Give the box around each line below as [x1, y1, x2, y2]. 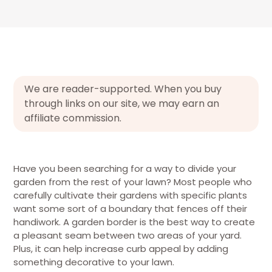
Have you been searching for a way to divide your [13, 162, 236, 175]
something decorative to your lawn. [13, 256, 174, 268]
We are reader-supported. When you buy [24, 82, 222, 96]
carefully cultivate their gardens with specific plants [13, 189, 247, 202]
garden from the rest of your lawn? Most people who [13, 175, 252, 188]
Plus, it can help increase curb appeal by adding [13, 242, 228, 255]
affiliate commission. [24, 111, 121, 125]
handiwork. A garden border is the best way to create [13, 216, 255, 228]
